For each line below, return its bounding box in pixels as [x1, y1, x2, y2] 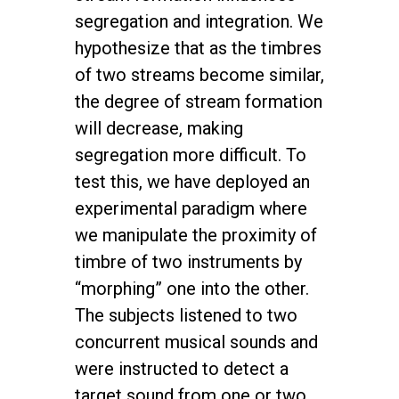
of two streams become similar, [75, 64, 324, 85]
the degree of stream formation [75, 91, 322, 112]
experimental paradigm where [75, 198, 307, 219]
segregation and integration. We [75, 11, 323, 32]
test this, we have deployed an [75, 171, 310, 192]
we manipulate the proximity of [75, 224, 317, 246]
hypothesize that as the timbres [75, 37, 322, 59]
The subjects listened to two [75, 305, 297, 326]
